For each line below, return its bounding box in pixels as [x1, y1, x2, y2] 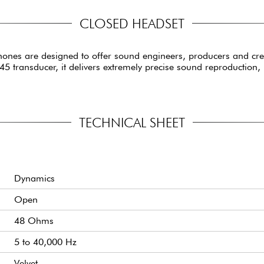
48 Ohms [14, 215, 54, 227]
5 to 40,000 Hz [14, 236, 77, 248]
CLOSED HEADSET [80, 15, 184, 31]
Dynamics [14, 173, 55, 184]
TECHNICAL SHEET [79, 114, 185, 131]
